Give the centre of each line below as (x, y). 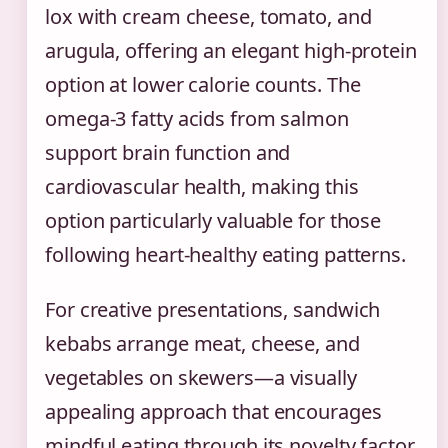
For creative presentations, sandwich (213, 309)
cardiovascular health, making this (202, 186)
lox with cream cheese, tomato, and (208, 16)
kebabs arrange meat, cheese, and (202, 343)
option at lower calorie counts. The (203, 84)
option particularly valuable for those (213, 220)
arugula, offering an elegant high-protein (231, 50)
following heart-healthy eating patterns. (225, 254)
